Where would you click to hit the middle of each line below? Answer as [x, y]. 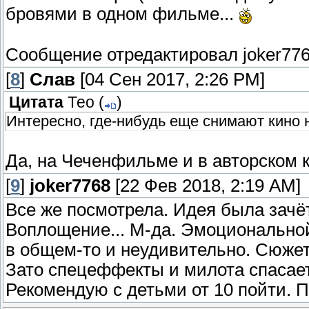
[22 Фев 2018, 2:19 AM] [206, 186]
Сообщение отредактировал [124, 54]
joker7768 [70, 186]
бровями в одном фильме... [122, 14]
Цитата [36, 103]
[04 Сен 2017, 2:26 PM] [170, 80]
